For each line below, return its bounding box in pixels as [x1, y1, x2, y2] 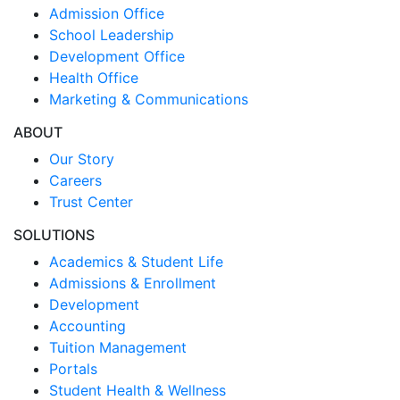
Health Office [49, 68, 138, 87]
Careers [49, 171, 102, 189]
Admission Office [49, 4, 164, 22]
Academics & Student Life [49, 252, 223, 271]
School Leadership [49, 25, 174, 44]
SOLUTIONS [13, 225, 95, 244]
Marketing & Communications [49, 89, 248, 108]
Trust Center [49, 192, 133, 211]
